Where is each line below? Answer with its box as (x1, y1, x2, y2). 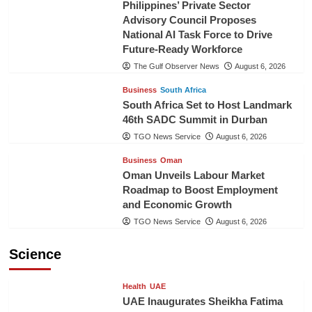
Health (122, 281, 146, 290)
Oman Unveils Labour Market (122, 169, 265, 181)
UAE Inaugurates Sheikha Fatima (122, 295, 283, 307)
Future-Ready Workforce (122, 42, 242, 55)
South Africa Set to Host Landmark (122, 98, 292, 111)
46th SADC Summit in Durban (122, 113, 267, 125)
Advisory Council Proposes (122, 13, 256, 26)
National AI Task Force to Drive (122, 28, 272, 40)
